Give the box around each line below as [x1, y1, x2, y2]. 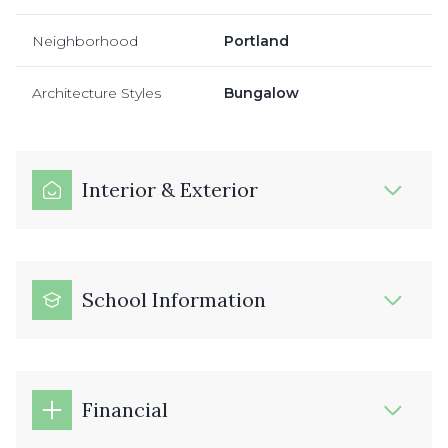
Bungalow [224, 83, 299, 102]
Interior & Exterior [82, 176, 258, 202]
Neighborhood [32, 31, 138, 50]
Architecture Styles [32, 83, 161, 102]
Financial [82, 396, 168, 422]
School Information [82, 286, 266, 312]
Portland [224, 31, 289, 50]
